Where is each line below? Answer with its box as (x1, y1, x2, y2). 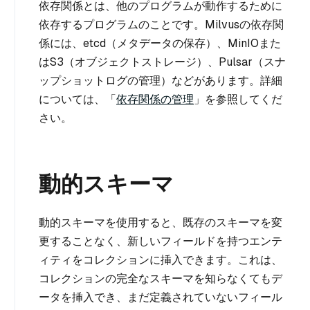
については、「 (39, 92, 116, 107)
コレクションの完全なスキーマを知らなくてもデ (39, 271, 282, 286)
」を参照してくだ (194, 92, 282, 107)
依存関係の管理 (116, 92, 194, 107)
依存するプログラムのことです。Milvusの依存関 (39, 17, 284, 32)
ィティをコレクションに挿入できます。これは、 (39, 253, 282, 267)
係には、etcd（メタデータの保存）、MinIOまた (39, 36, 281, 51)
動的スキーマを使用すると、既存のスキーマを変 (39, 215, 282, 230)
